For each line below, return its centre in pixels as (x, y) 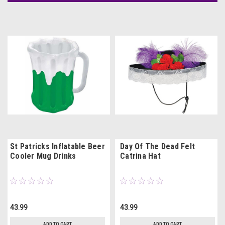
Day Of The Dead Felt (157, 147)
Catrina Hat (140, 156)
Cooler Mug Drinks (43, 156)
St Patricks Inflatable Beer (58, 147)
